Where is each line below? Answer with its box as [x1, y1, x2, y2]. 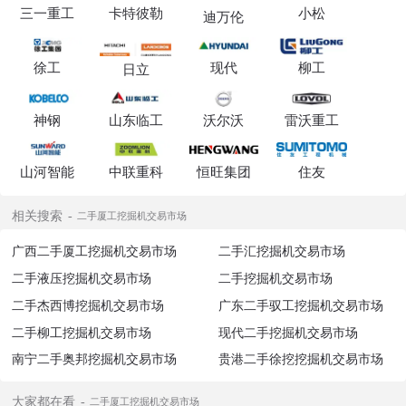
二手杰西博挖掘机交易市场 [12, 295, 165, 314]
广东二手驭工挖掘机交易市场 [217, 295, 383, 314]
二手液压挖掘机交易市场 [12, 267, 152, 286]
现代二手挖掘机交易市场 [217, 322, 358, 341]
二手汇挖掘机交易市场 [217, 241, 345, 260]
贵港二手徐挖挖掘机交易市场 [217, 349, 383, 368]
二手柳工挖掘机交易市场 [12, 322, 152, 341]
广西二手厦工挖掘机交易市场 [12, 241, 178, 260]
